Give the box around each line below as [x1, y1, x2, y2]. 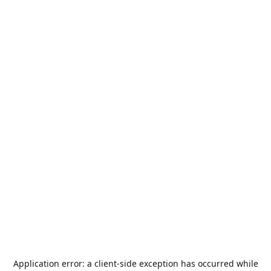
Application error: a [13, 258, 94, 269]
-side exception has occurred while [116, 258, 258, 269]
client [94, 258, 117, 269]
